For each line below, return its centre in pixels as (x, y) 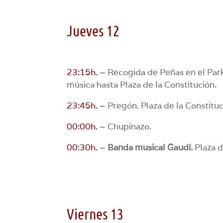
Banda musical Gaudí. (150, 147)
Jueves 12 (93, 30)
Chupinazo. (129, 126)
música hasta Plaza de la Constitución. (142, 84)
